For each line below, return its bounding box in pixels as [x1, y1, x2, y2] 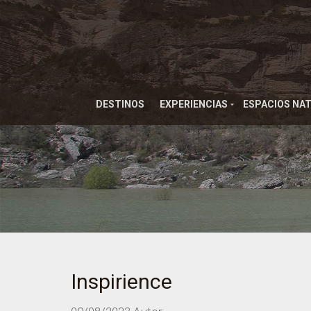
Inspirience [71, 269, 172, 294]
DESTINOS [95, 99, 144, 110]
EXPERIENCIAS [159, 99, 228, 110]
